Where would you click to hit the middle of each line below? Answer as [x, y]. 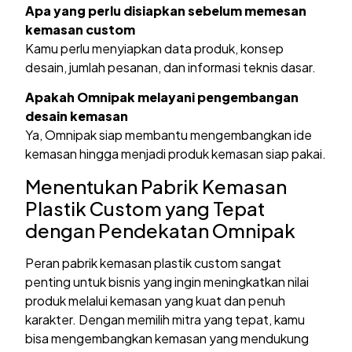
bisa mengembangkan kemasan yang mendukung [167, 338]
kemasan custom [81, 29]
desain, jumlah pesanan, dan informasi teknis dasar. [171, 67]
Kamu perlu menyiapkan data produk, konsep [155, 48]
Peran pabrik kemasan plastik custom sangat [154, 262]
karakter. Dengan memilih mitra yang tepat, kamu [165, 319]
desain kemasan [77, 116]
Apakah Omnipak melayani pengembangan [162, 97]
